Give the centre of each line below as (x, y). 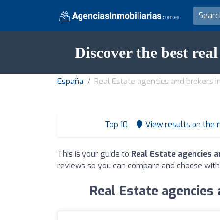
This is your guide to (94, 154)
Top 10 (115, 124)
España (70, 81)
